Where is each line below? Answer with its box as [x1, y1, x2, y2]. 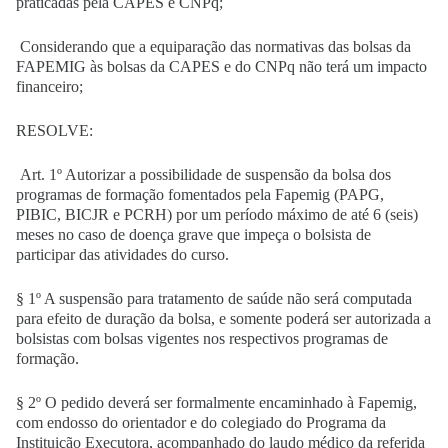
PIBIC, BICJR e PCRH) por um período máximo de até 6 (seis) [16, 206, 418, 223]
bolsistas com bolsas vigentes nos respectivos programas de [16, 330, 388, 347]
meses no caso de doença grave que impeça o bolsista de [16, 226, 371, 243]
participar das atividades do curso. [16, 246, 229, 263]
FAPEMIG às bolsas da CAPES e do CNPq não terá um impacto [16, 58, 427, 75]
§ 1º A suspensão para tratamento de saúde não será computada [16, 290, 412, 307]
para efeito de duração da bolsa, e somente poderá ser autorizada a [16, 310, 431, 327]
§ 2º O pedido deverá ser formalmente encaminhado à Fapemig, [16, 394, 417, 411]
